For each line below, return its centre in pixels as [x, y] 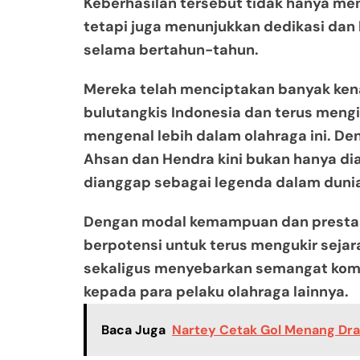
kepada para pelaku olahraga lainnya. [216, 291]
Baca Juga [133, 329]
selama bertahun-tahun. [171, 49]
